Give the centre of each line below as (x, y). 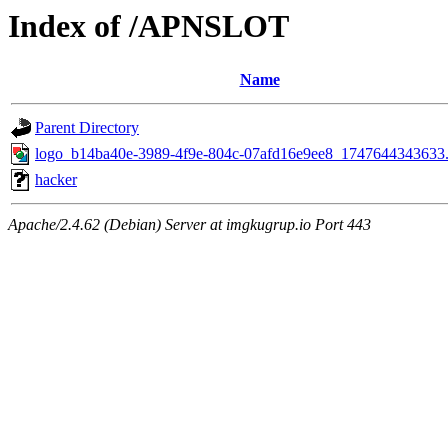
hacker (56, 180)
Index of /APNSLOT (148, 26)
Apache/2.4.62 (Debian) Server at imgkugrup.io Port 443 (189, 225)
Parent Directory (87, 128)
